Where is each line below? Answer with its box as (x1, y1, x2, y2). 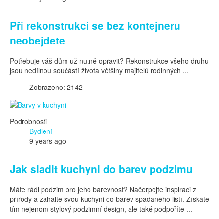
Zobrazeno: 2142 (29, 82, 83, 92)
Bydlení (29, 126, 52, 136)
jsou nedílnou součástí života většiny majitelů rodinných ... (10, 66, 189, 76)
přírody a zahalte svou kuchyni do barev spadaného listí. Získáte (10, 194, 209, 204)
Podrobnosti (10, 116, 47, 127)
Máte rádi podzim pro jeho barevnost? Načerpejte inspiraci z (10, 184, 196, 195)
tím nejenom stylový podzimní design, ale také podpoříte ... (10, 204, 192, 214)
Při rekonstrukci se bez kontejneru (10, 18, 180, 33)
